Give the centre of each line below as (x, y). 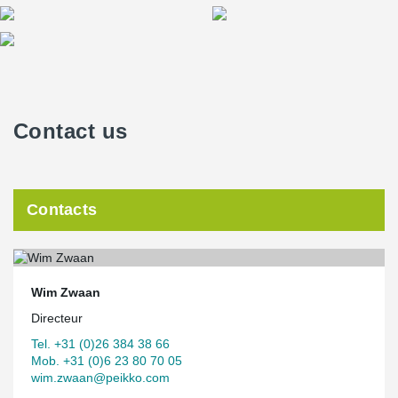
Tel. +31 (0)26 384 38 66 (100, 343)
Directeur (57, 318)
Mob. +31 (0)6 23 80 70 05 (107, 360)
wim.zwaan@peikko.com (100, 377)
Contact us (71, 131)
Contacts (62, 210)
